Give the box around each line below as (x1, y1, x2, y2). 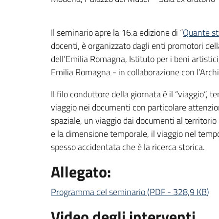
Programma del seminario (51, 185, 145, 198)
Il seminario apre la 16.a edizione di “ (51, 26, 183, 39)
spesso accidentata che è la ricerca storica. (51, 140, 205, 153)
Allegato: (51, 160, 111, 183)
